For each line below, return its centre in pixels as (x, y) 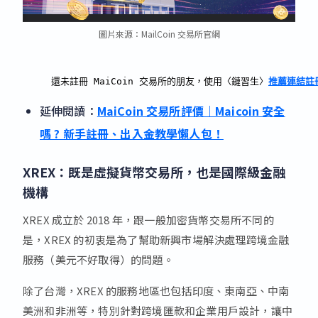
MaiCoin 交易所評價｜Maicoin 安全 (191, 110)
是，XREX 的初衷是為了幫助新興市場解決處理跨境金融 (156, 239)
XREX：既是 (58, 171)
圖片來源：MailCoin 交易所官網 (159, 33)
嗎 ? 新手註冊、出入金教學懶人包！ (132, 133)
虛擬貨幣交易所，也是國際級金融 (190, 171)
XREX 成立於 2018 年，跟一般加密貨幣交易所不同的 (148, 219)
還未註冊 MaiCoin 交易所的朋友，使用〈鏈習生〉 (160, 81)
